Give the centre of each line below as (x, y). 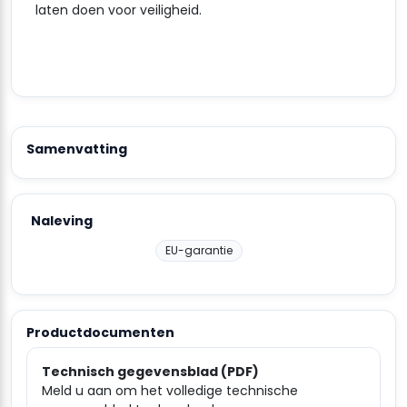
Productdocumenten (100, 332)
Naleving (62, 220)
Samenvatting (77, 149)
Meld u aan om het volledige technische (170, 390)
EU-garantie (199, 250)
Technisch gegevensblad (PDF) (150, 371)
